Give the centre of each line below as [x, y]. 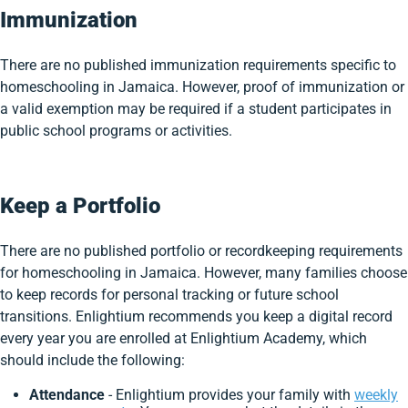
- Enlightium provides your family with [231, 395]
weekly [376, 395]
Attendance [69, 395]
